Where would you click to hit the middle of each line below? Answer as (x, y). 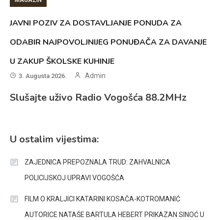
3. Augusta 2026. (43, 76)
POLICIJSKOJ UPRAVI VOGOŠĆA (74, 178)
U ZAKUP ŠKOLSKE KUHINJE (62, 61)
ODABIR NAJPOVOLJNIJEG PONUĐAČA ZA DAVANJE (109, 42)
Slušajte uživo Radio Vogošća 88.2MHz (98, 97)
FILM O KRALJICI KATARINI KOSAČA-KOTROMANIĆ (102, 199)
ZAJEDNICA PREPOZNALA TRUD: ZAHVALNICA (97, 162)
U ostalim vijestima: (54, 139)
